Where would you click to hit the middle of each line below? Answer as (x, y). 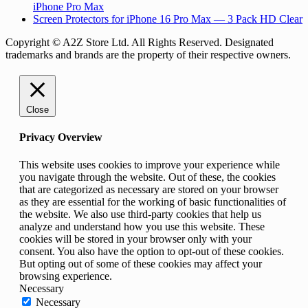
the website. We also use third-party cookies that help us (140, 214)
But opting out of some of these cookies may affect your (141, 263)
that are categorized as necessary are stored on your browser (149, 189)
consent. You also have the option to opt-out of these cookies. (152, 251)
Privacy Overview (61, 137)
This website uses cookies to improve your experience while (150, 164)
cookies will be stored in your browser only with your (135, 239)
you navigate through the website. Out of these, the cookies (147, 177)
